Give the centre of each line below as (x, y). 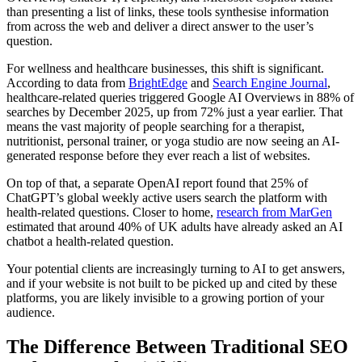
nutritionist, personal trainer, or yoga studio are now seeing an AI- (173, 141)
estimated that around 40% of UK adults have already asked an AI (175, 227)
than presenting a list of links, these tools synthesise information (168, 12)
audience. (31, 313)
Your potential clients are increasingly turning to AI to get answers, (176, 269)
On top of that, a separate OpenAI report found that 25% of (157, 183)
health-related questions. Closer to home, (112, 213)
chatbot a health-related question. (90, 242)
